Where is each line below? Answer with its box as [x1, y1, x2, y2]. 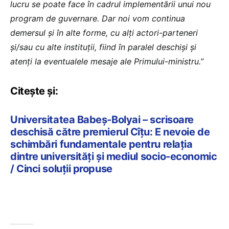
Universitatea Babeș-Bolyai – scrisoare [10, 113, 194, 126]
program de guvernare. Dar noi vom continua [10, 13, 185, 24]
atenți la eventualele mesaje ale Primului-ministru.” [10, 56, 203, 66]
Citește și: [10, 84, 58, 97]
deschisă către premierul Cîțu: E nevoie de [10, 125, 210, 138]
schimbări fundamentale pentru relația [10, 138, 193, 150]
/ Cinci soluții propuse [10, 162, 112, 175]
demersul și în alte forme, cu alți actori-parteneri [10, 27, 198, 38]
